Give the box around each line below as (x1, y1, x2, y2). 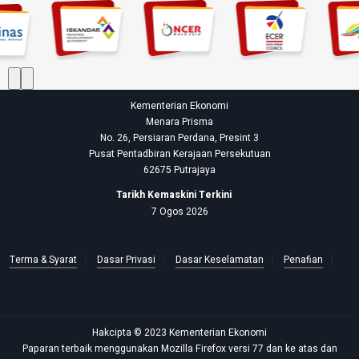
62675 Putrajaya (143, 163, 216, 177)
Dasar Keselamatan (175, 252, 264, 267)
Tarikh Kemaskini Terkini (115, 187, 232, 202)
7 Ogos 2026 (151, 204, 208, 219)
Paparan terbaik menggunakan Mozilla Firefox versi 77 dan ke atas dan (22, 341, 337, 356)
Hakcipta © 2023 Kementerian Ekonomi (92, 325, 267, 340)
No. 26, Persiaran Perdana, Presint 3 (100, 131, 259, 145)
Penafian (283, 252, 323, 267)
